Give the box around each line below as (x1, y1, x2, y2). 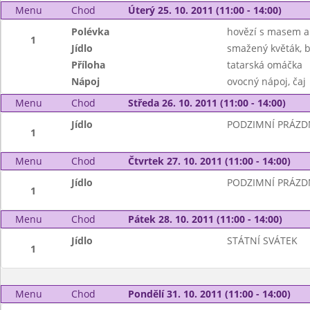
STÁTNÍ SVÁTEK (226, 234, 298, 247)
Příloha (71, 58, 106, 71)
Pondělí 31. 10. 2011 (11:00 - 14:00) (127, 287, 291, 300)
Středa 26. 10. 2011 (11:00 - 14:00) (127, 96, 286, 109)
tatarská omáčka (226, 58, 302, 71)
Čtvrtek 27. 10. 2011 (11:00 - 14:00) (127, 154, 291, 167)
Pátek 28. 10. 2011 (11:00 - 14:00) (127, 212, 282, 226)
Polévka (71, 25, 110, 38)
